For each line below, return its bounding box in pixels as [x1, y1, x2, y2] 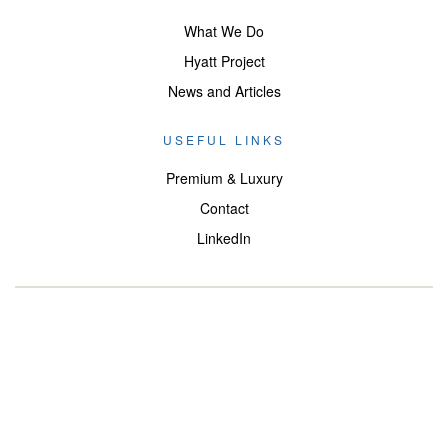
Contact [199, 197, 249, 218]
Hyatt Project [183, 50, 265, 71]
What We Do [184, 20, 264, 41]
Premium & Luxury [165, 167, 283, 188]
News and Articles [167, 80, 281, 101]
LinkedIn [197, 227, 251, 248]
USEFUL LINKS [163, 130, 285, 148]
